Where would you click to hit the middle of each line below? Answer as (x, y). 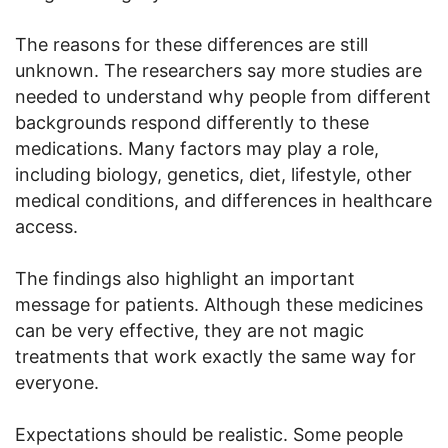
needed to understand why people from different (223, 96)
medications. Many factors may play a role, (197, 148)
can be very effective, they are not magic (189, 330)
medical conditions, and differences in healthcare (223, 200)
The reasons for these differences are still (191, 44)
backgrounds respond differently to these (192, 122)
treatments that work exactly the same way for (215, 356)
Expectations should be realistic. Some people (209, 434)
